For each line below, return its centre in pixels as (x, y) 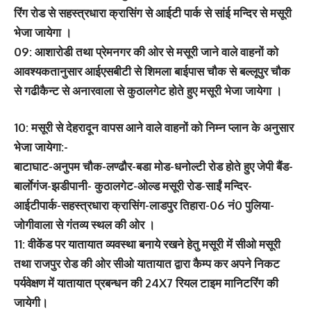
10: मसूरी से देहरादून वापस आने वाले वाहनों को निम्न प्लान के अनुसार (154, 127)
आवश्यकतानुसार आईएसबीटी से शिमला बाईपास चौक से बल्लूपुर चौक (152, 71)
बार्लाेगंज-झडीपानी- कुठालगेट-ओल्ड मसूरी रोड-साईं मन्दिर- (133, 186)
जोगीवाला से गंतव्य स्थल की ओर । (84, 225)
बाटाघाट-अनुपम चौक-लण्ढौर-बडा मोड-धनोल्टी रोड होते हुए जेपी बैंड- (153, 166)
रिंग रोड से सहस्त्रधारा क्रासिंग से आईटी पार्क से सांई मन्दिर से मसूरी (153, 12)
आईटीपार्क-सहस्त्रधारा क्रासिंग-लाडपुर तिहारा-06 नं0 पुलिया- (144, 205)
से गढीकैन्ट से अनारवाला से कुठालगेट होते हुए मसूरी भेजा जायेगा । (148, 90)
